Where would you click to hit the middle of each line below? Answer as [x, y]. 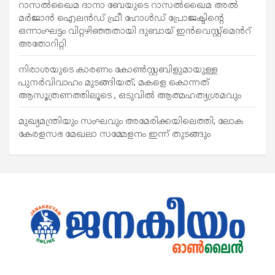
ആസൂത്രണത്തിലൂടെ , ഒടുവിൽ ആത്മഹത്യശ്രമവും [130, 95]
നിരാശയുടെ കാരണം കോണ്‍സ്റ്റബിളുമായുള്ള [118, 70]
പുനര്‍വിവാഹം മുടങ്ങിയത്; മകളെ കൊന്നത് [114, 83]
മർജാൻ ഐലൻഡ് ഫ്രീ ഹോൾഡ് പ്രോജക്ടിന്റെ [121, 18]
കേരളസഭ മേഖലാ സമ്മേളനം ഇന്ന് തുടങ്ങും [114, 134]
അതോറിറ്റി [42, 44]
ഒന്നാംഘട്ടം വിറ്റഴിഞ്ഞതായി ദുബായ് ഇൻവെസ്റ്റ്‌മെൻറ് [135, 31]
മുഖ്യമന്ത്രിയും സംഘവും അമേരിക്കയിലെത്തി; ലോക [131, 121]
